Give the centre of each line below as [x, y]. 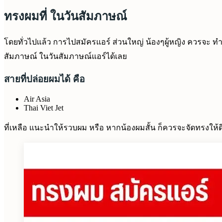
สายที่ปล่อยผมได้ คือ [44, 79]
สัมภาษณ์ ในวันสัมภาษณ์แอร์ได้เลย [65, 56]
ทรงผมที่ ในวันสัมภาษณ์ [65, 16]
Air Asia [37, 99]
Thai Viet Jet [44, 108]
